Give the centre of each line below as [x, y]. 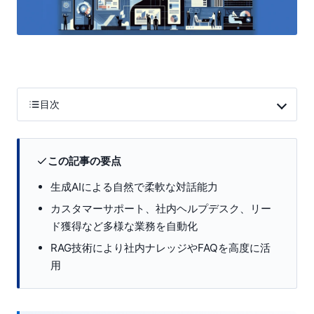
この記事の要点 [84, 161]
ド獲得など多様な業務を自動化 [124, 226]
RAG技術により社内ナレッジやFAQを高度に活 [161, 247]
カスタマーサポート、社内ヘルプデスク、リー [161, 208]
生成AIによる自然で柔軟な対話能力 [134, 186]
